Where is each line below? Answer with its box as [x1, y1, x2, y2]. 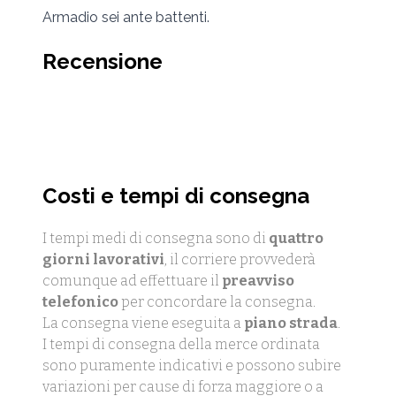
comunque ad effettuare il [42, 271, 222, 289]
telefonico [42, 293, 118, 310]
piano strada [244, 314, 338, 331]
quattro [269, 229, 324, 247]
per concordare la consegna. [118, 293, 316, 310]
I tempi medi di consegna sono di [42, 229, 269, 247]
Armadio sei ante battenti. [42, 8, 209, 26]
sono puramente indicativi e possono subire [42, 356, 341, 374]
